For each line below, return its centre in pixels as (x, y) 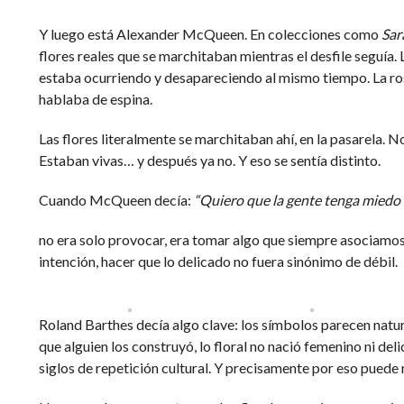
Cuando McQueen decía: (116, 199)
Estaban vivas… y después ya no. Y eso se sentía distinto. (209, 160)
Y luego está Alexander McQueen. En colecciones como (210, 33)
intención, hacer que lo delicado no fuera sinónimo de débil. (218, 261)
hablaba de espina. (95, 98)
